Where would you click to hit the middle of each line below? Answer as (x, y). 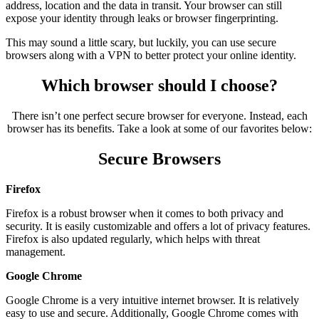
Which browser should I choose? (159, 86)
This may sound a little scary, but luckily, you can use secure (141, 43)
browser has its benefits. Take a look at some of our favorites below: (159, 129)
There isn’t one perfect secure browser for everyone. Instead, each (159, 116)
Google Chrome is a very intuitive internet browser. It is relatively (152, 300)
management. (37, 251)
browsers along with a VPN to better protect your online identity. (151, 56)
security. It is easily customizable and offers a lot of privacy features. (158, 226)
